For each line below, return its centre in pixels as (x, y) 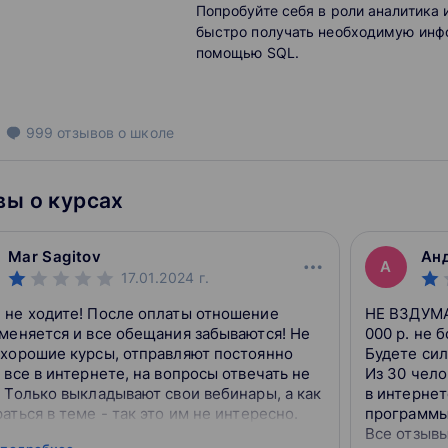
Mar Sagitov (54, 256)
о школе (144, 132)
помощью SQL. (247, 52)
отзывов (86, 132)
